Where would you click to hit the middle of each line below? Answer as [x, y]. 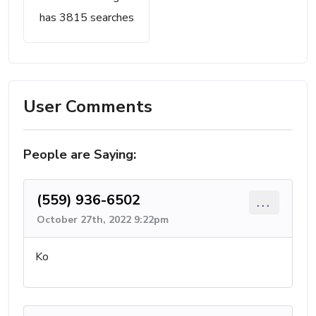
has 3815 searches [86, 18]
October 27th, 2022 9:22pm [103, 220]
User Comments [88, 107]
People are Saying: [80, 154]
